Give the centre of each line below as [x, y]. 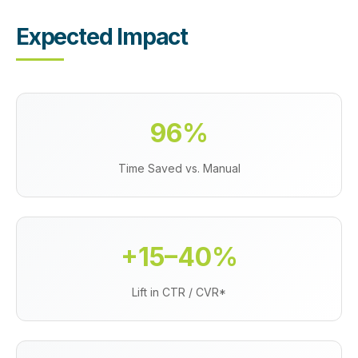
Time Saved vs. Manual [179, 168]
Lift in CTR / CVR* [179, 292]
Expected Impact [102, 37]
